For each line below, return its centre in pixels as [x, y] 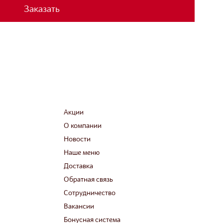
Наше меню [81, 153]
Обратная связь [88, 180]
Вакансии [79, 207]
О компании [82, 126]
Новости [77, 139]
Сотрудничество [89, 193]
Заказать [42, 9]
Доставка [78, 166]
